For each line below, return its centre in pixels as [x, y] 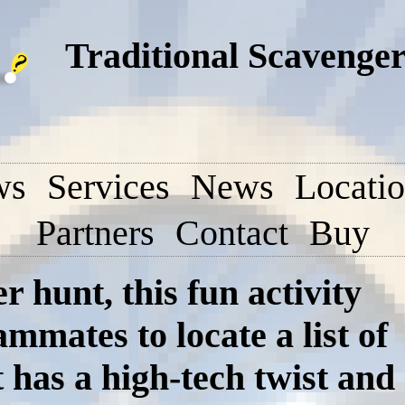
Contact [231, 233]
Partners [95, 233]
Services [108, 187]
